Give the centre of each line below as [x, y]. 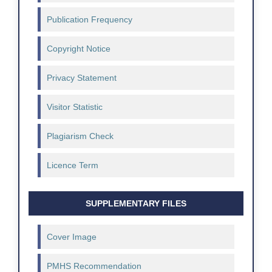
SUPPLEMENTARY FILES [136, 204]
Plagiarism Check [80, 136]
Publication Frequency [90, 20]
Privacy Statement [82, 78]
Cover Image [72, 237]
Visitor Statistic [75, 107]
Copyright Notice [79, 49]
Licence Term [73, 165]
